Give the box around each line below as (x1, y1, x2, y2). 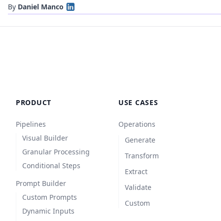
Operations (118, 119, 155, 129)
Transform (125, 150, 159, 160)
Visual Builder (22, 133, 68, 143)
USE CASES (118, 97, 158, 107)
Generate (125, 135, 155, 145)
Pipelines (16, 119, 46, 129)
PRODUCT (16, 97, 51, 107)
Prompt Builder (16, 178, 66, 188)
